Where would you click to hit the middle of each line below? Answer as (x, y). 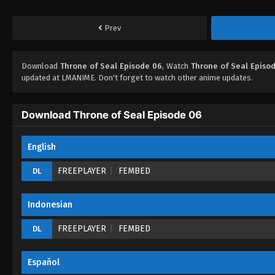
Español (44, 262)
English (42, 147)
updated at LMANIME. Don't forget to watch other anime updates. (137, 77)
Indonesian (50, 204)
